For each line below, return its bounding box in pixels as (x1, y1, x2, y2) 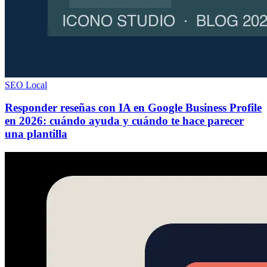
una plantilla (5, 128, 67, 141)
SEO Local (5, 79, 47, 90)
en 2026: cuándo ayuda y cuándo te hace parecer (5, 114, 244, 128)
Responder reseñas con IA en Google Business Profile (5, 101, 262, 114)
